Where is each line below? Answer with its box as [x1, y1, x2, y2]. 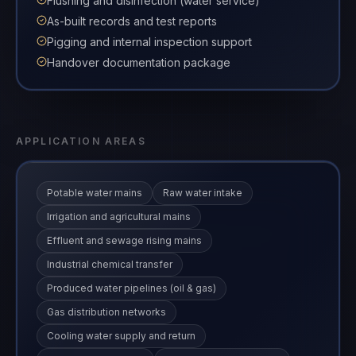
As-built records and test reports [46, 14, 217, 28]
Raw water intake [162, 186, 242, 199]
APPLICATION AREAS [16, 135, 146, 147]
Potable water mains [46, 186, 142, 199]
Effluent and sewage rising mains [46, 234, 202, 246]
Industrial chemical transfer [46, 257, 172, 270]
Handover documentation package [46, 55, 230, 69]
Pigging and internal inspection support [46, 34, 252, 48]
